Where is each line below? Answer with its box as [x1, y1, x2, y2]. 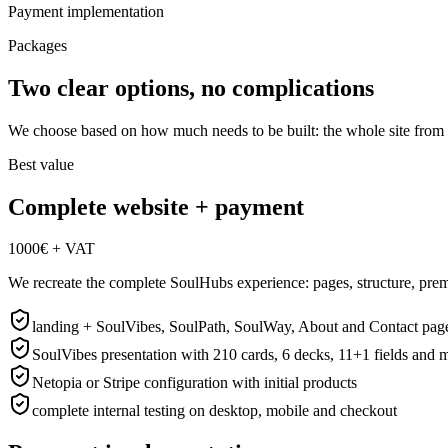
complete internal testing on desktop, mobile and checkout [32, 402, 397, 420]
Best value [8, 155, 74, 173]
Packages [8, 36, 67, 54]
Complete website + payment [8, 193, 304, 220]
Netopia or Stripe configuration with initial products [32, 374, 357, 392]
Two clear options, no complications [8, 74, 374, 101]
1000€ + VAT [8, 240, 95, 258]
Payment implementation [8, 2, 164, 20]
